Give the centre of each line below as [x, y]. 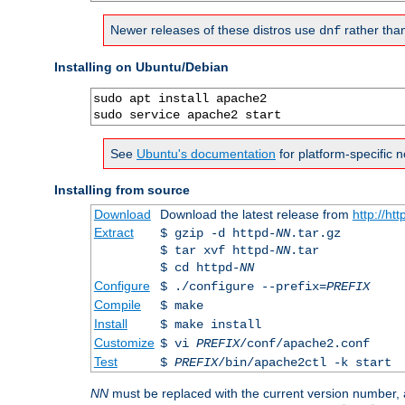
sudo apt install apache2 [180, 98]
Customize [124, 342]
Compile [117, 304]
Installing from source [122, 189]
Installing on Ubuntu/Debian [141, 66]
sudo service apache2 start [187, 114]
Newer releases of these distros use [215, 29]
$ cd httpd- [199, 267]
